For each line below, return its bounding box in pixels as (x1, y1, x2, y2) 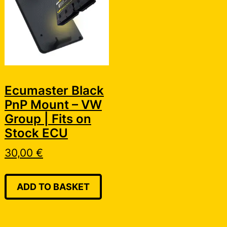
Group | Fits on (4, 111, 91, 126)
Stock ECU (4, 125, 68, 140)
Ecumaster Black (4, 83, 104, 98)
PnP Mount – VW (4, 97, 102, 112)
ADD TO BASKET (16, 181, 90, 192)
